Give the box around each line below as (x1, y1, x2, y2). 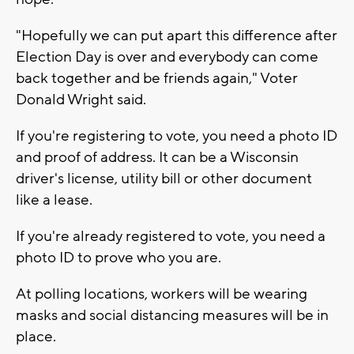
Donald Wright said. (16, 89, 149, 109)
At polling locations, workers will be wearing (16, 284, 307, 303)
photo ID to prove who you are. (16, 247, 224, 267)
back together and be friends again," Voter (16, 68, 298, 88)
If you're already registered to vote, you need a (16, 226, 326, 246)
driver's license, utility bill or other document (16, 168, 312, 188)
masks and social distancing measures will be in (16, 305, 329, 325)
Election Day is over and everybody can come (16, 47, 318, 66)
